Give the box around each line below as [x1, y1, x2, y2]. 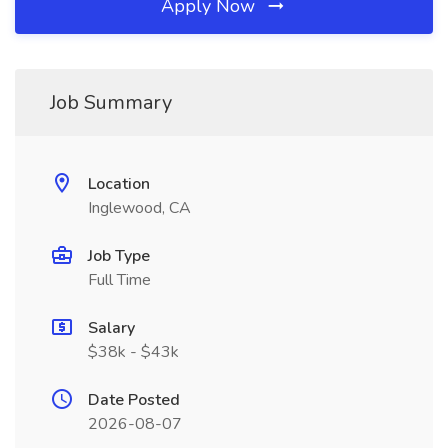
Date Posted [88, 389, 180, 411]
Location [88, 173, 150, 195]
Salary [88, 317, 135, 339]
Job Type [88, 245, 150, 267]
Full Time [88, 269, 151, 291]
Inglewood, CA [88, 197, 191, 219]
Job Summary [50, 89, 172, 116]
